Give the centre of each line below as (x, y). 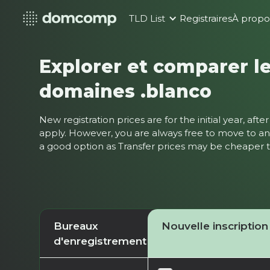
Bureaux (76, 225)
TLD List (147, 19)
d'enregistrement (100, 240)
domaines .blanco (126, 91)
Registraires (206, 19)
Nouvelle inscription (215, 225)
